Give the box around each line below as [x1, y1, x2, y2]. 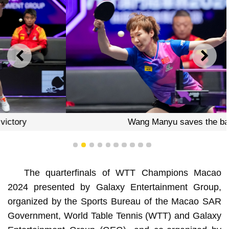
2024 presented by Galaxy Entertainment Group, [7, 181, 222, 192]
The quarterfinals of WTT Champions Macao [24, 167, 222, 178]
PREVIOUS [19, 54, 67, 65]
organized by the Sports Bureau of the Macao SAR [7, 196, 222, 207]
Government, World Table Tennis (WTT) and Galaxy [7, 210, 222, 221]
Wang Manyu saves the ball [59, 117, 165, 127]
